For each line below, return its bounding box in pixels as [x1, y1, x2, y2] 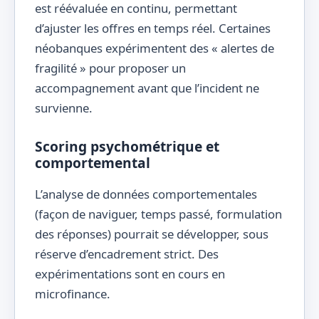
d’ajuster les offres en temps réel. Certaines [35, 20, 271, 37]
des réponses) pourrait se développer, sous [35, 225, 268, 242]
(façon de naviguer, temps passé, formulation [35, 205, 282, 222]
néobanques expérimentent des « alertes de [35, 40, 274, 57]
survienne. [35, 100, 93, 117]
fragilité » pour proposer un [35, 60, 186, 77]
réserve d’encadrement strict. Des [35, 245, 219, 262]
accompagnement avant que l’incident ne [35, 80, 259, 97]
